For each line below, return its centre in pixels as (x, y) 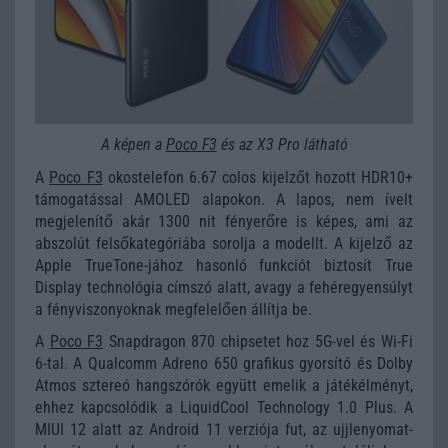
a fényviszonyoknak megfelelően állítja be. (173, 309)
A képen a (133, 144)
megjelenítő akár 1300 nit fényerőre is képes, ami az (224, 221)
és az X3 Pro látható (282, 144)
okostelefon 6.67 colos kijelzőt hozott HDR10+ (257, 177)
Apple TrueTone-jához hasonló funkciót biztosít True (224, 265)
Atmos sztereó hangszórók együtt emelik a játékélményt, (224, 385)
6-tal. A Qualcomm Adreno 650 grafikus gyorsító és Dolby (224, 363)
